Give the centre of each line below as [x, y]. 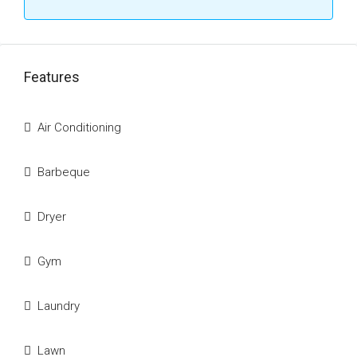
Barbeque [64, 172]
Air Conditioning [79, 127]
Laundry [59, 306]
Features [52, 77]
